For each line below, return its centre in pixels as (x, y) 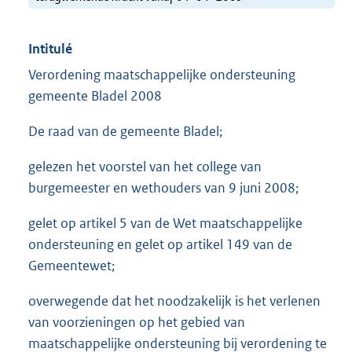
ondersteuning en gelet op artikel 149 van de (160, 245)
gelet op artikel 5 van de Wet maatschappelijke (165, 224)
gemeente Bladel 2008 (95, 96)
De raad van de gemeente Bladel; (125, 132)
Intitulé (50, 49)
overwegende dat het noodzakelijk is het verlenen (174, 301)
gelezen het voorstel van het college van (145, 167)
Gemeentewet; (71, 266)
